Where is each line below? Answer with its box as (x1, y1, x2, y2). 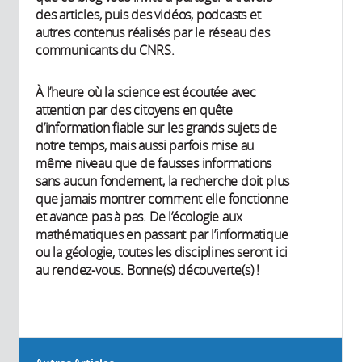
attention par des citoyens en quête (36, 100, 234, 119)
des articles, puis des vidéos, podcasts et (36, 5, 261, 23)
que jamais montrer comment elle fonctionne (36, 189, 288, 208)
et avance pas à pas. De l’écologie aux (36, 207, 242, 225)
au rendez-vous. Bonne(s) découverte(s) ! (36, 260, 260, 279)
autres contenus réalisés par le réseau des (36, 23, 270, 41)
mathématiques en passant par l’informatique (36, 225, 288, 243)
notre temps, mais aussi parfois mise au (36, 136, 255, 154)
